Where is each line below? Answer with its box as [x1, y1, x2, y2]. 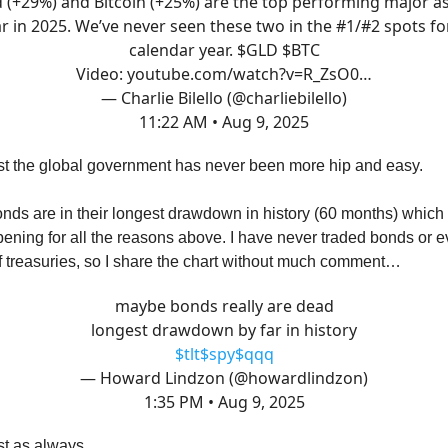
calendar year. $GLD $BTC [128, 39, 320, 61]
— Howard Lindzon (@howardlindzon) [80, 367, 368, 389]
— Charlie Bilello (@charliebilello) [101, 87, 347, 109]
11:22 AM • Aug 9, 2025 [139, 111, 309, 133]
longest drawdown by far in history [91, 319, 357, 341]
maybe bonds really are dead [114, 295, 334, 317]
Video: [76, 63, 127, 85]
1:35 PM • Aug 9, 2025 [143, 391, 305, 413]
